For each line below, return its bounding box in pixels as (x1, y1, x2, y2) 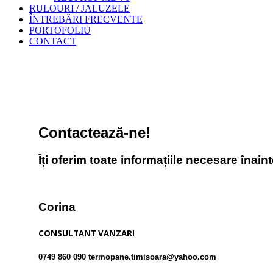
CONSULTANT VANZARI (38, 227, 135, 239)
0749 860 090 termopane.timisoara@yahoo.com (38, 252, 216, 261)
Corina (38, 200, 76, 214)
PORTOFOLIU (29, 25, 91, 35)
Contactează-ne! (38, 124, 151, 141)
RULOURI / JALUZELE (29, 3, 130, 13)
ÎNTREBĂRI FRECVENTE (29, 14, 143, 24)
